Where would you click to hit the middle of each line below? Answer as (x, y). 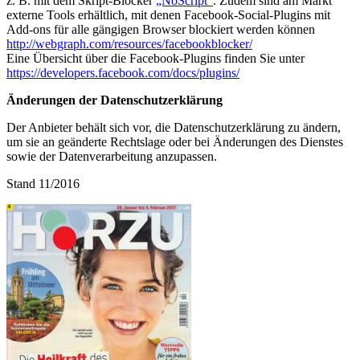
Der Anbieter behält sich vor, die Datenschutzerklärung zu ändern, (174, 128)
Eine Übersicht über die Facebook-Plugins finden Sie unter (155, 59)
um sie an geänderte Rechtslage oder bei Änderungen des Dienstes (175, 142)
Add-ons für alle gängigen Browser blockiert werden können (161, 30)
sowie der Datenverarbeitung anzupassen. (112, 157)
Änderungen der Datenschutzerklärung (115, 100)
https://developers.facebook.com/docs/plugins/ (123, 73)
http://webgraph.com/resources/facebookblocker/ (129, 44)
